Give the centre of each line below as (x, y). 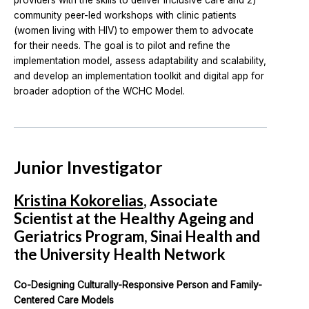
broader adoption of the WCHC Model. (99, 91)
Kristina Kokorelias (79, 201)
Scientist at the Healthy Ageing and (134, 219)
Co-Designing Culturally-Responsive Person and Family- (138, 285)
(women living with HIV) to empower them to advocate (134, 30)
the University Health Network (120, 255)
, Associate (181, 201)
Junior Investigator (88, 167)
